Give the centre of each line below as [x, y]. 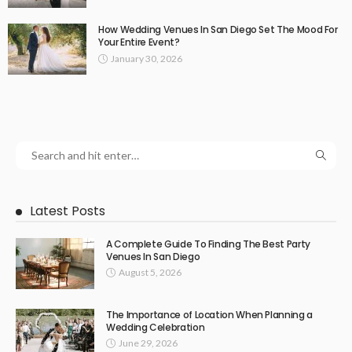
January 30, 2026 [147, 58]
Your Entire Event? [139, 42]
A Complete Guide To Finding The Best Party [208, 244]
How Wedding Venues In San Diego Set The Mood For [218, 29]
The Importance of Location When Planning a [209, 314]
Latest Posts [68, 211]
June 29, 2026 [148, 343]
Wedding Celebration [156, 327]
